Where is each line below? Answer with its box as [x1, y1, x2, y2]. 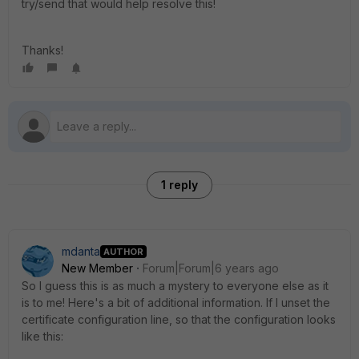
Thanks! [22, 43, 63, 57]
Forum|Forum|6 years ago [143, 261, 279, 275]
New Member [62, 261, 133, 275]
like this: [22, 329, 63, 343]
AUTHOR [103, 245, 143, 257]
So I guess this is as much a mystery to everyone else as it [22, 279, 329, 292]
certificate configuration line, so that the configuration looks [22, 313, 336, 326]
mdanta [62, 244, 100, 258]
